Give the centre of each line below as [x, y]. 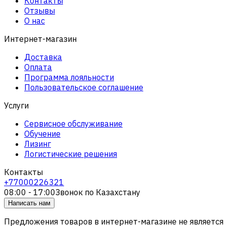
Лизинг [38, 144]
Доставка [43, 57]
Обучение [42, 133]
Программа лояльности [69, 77]
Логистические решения [71, 154]
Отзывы [40, 10]
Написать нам [29, 203]
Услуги [16, 105]
